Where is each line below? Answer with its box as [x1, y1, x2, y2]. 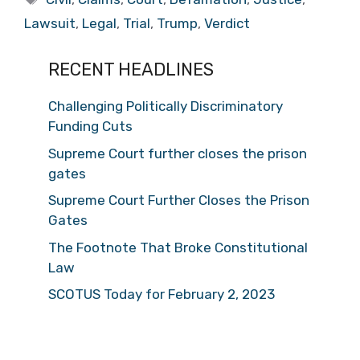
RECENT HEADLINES [48, 59, 214, 80]
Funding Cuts [48, 118, 133, 134]
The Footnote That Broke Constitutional [48, 239, 308, 256]
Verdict [204, 15, 250, 31]
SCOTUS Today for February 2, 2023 [48, 286, 275, 302]
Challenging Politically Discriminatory [48, 98, 283, 114]
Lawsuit [24, 15, 76, 31]
